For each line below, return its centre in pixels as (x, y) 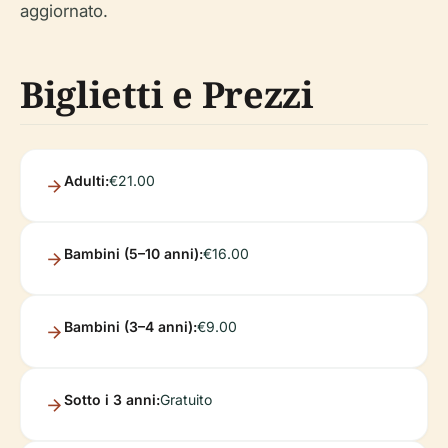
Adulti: (86, 180)
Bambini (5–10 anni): (133, 253)
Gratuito (186, 399)
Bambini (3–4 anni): (130, 326)
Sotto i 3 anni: (112, 399)
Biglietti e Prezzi (167, 94)
